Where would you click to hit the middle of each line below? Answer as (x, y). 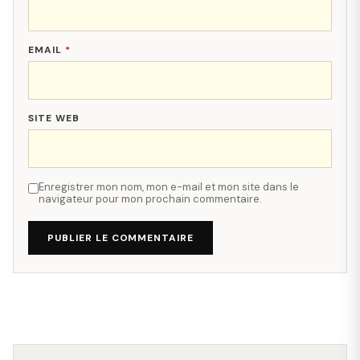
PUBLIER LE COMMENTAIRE (121, 237)
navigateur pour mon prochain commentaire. (150, 198)
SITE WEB (54, 118)
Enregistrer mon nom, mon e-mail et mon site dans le (169, 186)
